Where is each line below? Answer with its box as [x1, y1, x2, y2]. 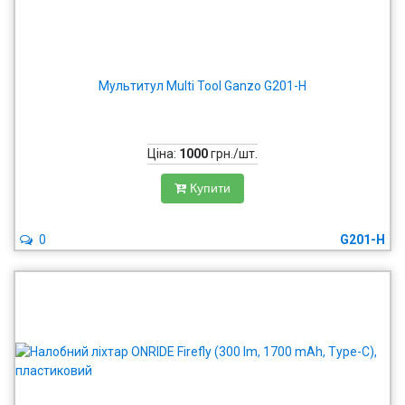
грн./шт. [208, 146, 258, 161]
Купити [190, 181, 231, 195]
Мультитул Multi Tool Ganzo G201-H [99, 79, 306, 93]
